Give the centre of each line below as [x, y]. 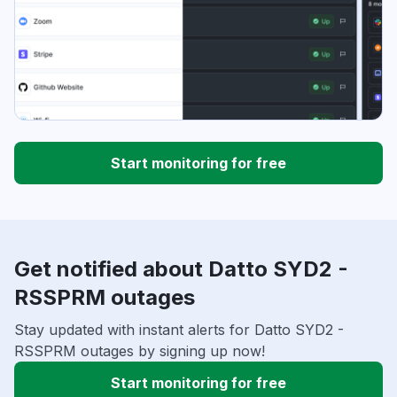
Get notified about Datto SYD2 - [181, 269]
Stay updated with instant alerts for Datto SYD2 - [179, 330]
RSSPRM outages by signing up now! [140, 351]
